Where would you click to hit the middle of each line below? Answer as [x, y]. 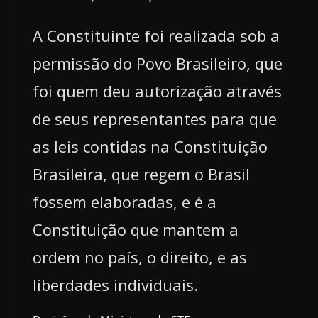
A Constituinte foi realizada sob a [156, 35]
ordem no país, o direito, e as [140, 257]
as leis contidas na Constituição [150, 146]
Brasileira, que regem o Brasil [141, 174]
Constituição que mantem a [136, 229]
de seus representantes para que [155, 118]
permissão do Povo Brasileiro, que [158, 63]
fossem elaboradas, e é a [125, 201]
